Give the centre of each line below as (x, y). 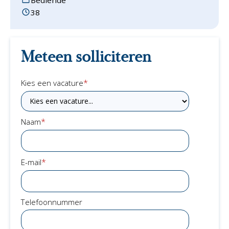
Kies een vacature (52, 83)
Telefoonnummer (51, 202)
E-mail (31, 162)
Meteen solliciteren (86, 57)
